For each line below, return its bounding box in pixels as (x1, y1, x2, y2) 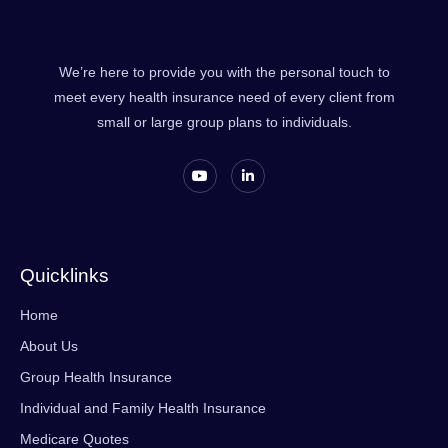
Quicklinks (20, 264, 109, 286)
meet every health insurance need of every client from (53, 88, 395, 105)
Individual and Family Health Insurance (20, 399, 266, 416)
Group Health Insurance (20, 368, 172, 385)
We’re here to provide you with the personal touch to (58, 63, 390, 80)
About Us (20, 337, 78, 354)
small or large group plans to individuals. (96, 113, 352, 130)
